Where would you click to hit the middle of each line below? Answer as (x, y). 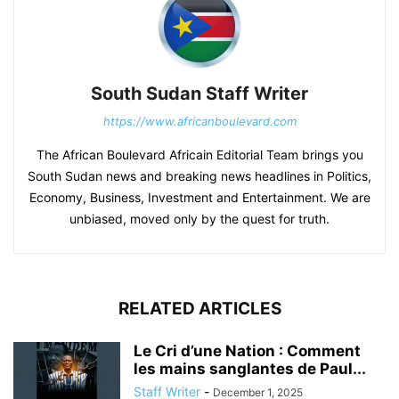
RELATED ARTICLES (199, 309)
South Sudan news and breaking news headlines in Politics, (199, 176)
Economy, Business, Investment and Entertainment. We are (199, 198)
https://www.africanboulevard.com (199, 122)
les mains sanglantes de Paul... (250, 369)
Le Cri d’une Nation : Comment (247, 351)
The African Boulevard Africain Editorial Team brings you (199, 155)
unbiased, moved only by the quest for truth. (199, 219)
